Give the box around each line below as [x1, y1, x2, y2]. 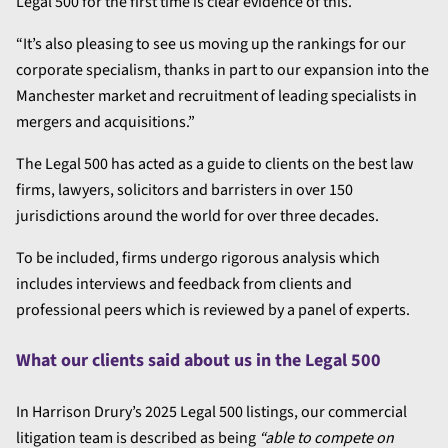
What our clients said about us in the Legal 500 [16, 348, 381, 374]
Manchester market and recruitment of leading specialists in [16, 85, 417, 108]
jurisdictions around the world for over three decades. [16, 205, 379, 228]
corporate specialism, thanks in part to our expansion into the [16, 59, 429, 82]
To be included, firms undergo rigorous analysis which [16, 247, 380, 270]
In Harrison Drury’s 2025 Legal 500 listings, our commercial [16, 401, 407, 424]
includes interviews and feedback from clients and [16, 273, 352, 296]
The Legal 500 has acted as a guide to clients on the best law [16, 153, 414, 176]
